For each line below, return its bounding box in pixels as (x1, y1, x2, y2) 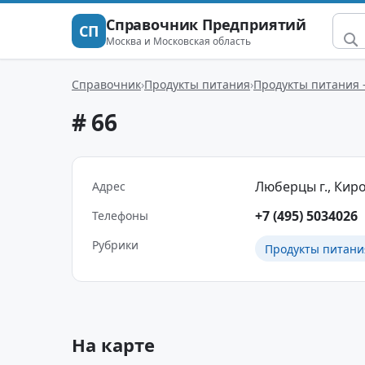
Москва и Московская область (106, 33, 251, 48)
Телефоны (92, 208, 148, 223)
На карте (72, 332, 155, 357)
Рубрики (92, 237, 139, 253)
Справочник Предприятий (106, 14, 307, 34)
